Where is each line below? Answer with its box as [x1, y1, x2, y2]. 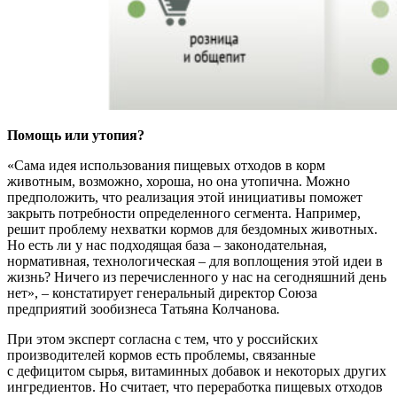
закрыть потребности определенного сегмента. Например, [7, 206, 361, 222]
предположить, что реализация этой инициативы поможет [7, 190, 362, 206]
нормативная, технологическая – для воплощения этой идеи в [7, 253, 383, 269]
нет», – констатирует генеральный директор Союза [7, 285, 317, 301]
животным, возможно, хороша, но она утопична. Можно [7, 174, 350, 190]
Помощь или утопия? [7, 128, 144, 144]
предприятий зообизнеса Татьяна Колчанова [7, 301, 276, 317]
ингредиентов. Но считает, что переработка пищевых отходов [7, 379, 383, 395]
